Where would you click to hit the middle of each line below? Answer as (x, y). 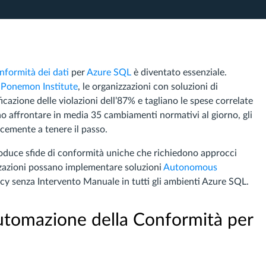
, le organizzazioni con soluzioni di (148, 87)
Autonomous (190, 167)
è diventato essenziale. (179, 72)
